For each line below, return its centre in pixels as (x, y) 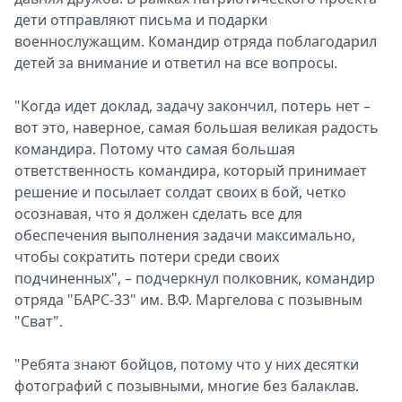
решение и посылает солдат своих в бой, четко (180, 192)
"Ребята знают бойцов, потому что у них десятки (187, 364)
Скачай (111, 106)
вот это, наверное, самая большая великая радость (197, 127)
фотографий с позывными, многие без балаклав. (187, 386)
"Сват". (39, 321)
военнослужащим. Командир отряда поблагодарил (196, 41)
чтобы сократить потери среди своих (147, 257)
